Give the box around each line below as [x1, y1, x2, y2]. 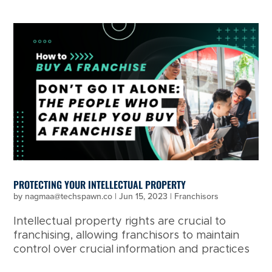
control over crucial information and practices [13, 244, 250, 256]
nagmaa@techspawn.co [25, 190, 113, 203]
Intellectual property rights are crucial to [13, 216, 226, 228]
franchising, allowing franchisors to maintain [13, 230, 240, 242]
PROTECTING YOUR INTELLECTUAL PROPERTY [13, 177, 186, 192]
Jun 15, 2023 [119, 190, 168, 203]
